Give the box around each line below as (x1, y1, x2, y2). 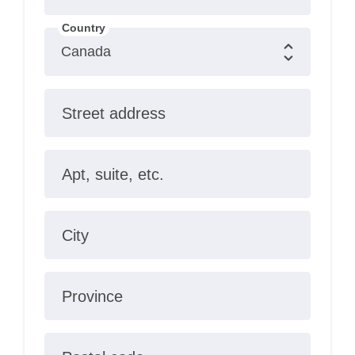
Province (61, 287, 123, 305)
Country (61, 21, 105, 33)
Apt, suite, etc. (61, 165, 164, 183)
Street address (61, 104, 166, 122)
